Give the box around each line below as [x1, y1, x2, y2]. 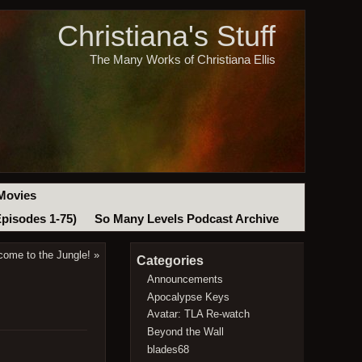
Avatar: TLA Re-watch [147, 308, 250, 321]
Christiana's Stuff [57, 19, 276, 53]
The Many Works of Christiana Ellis [89, 53, 276, 66]
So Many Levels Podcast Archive [94, 213, 279, 226]
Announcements [147, 272, 224, 285]
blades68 [147, 343, 190, 356]
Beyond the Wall [147, 325, 225, 338]
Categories [136, 254, 204, 268]
